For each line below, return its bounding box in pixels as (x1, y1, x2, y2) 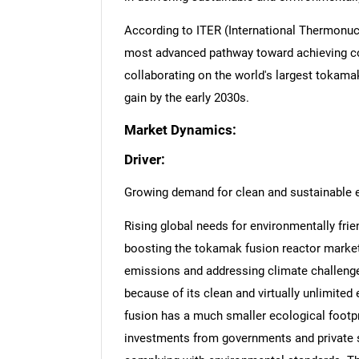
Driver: (123, 151, 165, 167)
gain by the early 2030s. (123, 91, 249, 106)
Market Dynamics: (123, 122, 236, 138)
